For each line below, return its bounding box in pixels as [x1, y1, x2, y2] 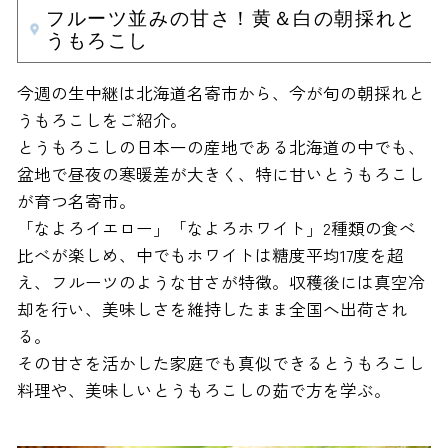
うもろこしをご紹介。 [16, 107, 187, 132]
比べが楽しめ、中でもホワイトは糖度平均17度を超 [16, 242, 404, 267]
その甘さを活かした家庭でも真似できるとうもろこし [16, 350, 425, 375]
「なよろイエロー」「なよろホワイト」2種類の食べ [16, 215, 416, 240]
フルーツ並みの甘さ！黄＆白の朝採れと [45, 7, 417, 30]
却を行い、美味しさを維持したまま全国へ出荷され [16, 296, 408, 321]
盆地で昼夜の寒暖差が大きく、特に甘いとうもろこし [16, 161, 425, 186]
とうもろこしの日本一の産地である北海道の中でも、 [16, 134, 425, 159]
